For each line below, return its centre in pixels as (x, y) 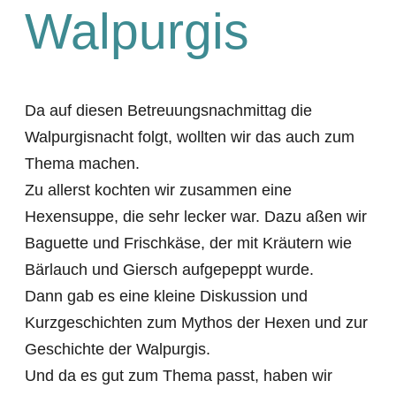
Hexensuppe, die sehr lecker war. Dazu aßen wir (195, 217)
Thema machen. (82, 164)
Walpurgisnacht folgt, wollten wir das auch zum (189, 137)
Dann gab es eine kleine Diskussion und (166, 296)
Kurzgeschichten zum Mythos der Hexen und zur (196, 323)
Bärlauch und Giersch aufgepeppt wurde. (169, 270)
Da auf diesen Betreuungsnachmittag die (168, 110)
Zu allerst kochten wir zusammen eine (158, 190)
